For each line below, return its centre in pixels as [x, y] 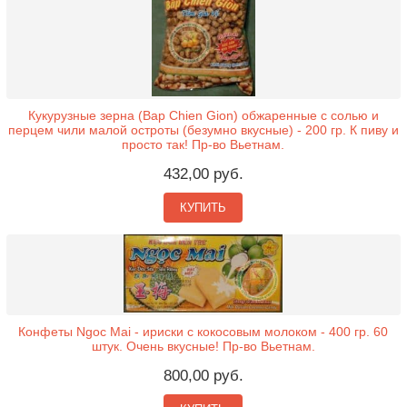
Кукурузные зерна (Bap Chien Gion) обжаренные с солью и [203, 116]
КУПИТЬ [203, 208]
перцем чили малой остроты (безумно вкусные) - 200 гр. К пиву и [203, 130]
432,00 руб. [203, 174]
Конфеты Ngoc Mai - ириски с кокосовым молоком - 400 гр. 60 [203, 331]
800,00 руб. [203, 375]
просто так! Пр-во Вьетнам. [203, 145]
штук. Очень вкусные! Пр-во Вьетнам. [203, 346]
